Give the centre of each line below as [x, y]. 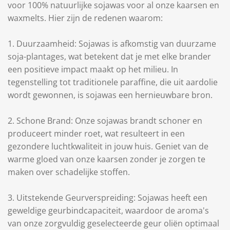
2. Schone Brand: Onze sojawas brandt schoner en [105, 121]
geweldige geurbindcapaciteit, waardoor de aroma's [108, 210]
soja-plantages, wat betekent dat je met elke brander [109, 56]
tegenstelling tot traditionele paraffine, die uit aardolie [113, 82]
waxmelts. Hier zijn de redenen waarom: [85, 18]
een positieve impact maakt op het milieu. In [93, 69]
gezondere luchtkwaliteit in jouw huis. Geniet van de [108, 146]
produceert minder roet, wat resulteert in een [96, 133]
